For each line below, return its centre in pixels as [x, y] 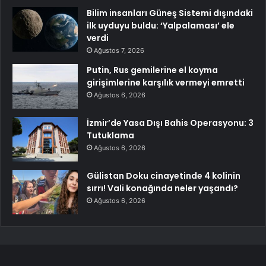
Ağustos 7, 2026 [119, 50]
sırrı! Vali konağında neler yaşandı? [162, 188]
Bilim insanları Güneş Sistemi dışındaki [170, 13]
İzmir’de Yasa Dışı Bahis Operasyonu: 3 [170, 123]
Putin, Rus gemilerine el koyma [152, 70]
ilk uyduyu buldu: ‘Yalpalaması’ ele [161, 26]
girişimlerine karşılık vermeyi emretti [166, 83]
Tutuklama [110, 135]
